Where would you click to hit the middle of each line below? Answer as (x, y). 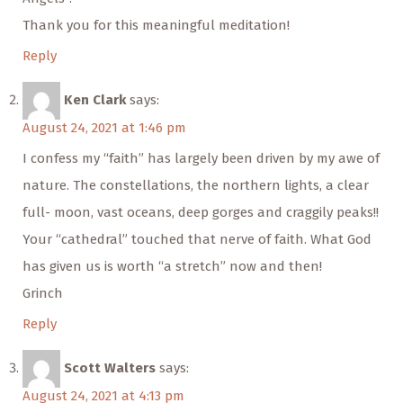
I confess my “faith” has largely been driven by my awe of (201, 159)
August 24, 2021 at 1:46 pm (104, 128)
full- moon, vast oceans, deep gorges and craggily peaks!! (201, 213)
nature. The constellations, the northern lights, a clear (196, 186)
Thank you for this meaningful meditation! (156, 26)
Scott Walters (110, 368)
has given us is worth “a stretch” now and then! (172, 267)
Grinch (43, 294)
